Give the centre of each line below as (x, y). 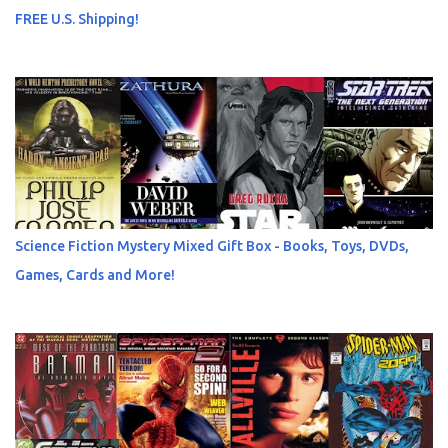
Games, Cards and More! (95, 275)
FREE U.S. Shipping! (77, 19)
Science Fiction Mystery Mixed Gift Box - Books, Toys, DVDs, (212, 246)
